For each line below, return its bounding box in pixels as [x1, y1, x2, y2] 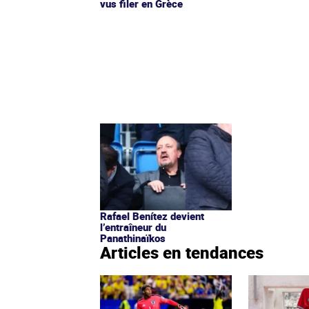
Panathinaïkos [100, 230, 166, 245]
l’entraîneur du [100, 219, 166, 234]
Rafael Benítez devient [100, 208, 204, 223]
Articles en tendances [100, 241, 263, 263]
